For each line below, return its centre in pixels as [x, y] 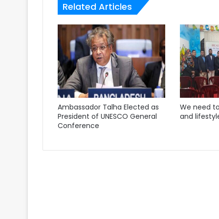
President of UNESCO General [107, 116]
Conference [78, 126]
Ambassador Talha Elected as [108, 107]
